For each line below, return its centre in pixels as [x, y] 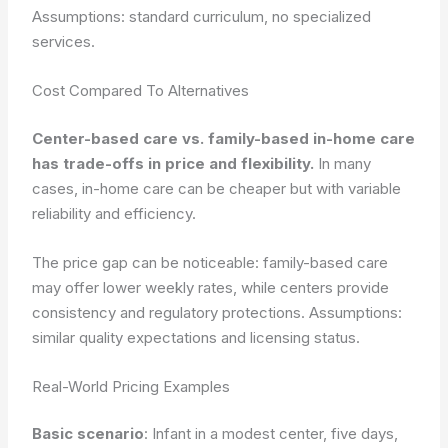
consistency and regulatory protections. [171, 312]
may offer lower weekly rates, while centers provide [211, 287]
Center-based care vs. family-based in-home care [224, 138]
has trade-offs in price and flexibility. [173, 163]
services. [64, 41]
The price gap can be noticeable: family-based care [210, 262]
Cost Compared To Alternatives [141, 90]
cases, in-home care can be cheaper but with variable [217, 188]
